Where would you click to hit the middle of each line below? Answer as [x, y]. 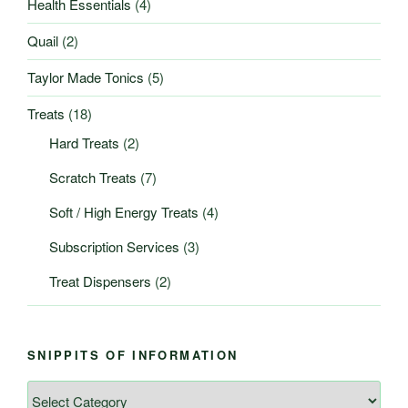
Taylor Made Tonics [86, 77]
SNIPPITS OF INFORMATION [133, 354]
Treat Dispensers [100, 280]
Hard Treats [84, 142]
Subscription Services [114, 246]
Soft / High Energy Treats [124, 211]
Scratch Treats [93, 177]
